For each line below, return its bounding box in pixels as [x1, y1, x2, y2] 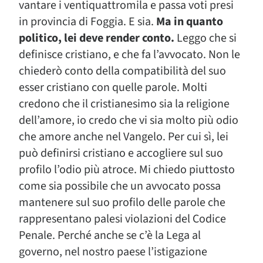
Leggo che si [174, 30, 237, 46]
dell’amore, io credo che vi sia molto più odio [19, 112, 238, 129]
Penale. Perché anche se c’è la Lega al [19, 227, 201, 244]
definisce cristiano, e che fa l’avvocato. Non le [19, 46, 240, 63]
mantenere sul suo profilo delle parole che [19, 194, 225, 211]
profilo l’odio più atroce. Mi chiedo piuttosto [19, 161, 235, 178]
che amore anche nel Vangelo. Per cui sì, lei [19, 129, 228, 145]
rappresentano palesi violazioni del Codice [19, 211, 226, 227]
